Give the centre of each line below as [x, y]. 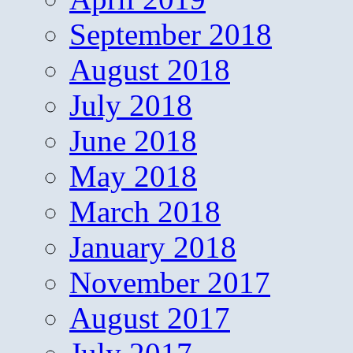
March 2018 [145, 212]
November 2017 [170, 283]
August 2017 [150, 318]
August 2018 [150, 70]
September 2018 [171, 35]
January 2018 [153, 247]
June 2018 [133, 141]
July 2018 [131, 106]
